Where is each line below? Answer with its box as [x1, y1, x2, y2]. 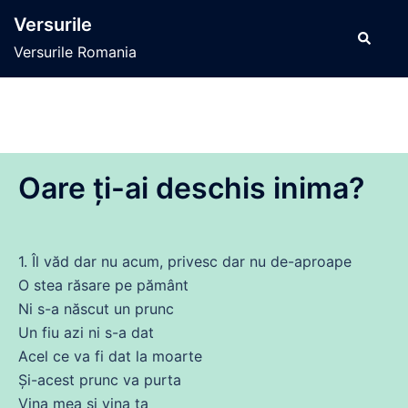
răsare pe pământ [63, 276, 189, 294]
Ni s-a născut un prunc [18, 300, 174, 318]
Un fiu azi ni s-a [18, 323, 131, 342]
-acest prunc [31, 371, 123, 389]
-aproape [288, 252, 352, 270]
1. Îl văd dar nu [18, 252, 122, 270]
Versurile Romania [14, 43, 137, 61]
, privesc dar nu [159, 252, 270, 270]
